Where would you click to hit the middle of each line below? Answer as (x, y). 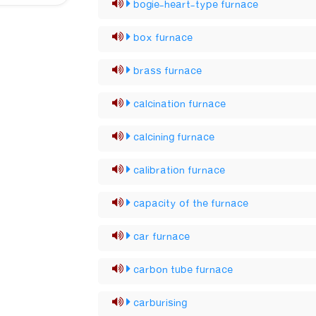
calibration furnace (180, 171)
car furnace (162, 237)
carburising (160, 303)
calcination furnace (180, 104)
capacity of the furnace (191, 204)
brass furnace (168, 71)
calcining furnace (174, 138)
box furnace (163, 38)
